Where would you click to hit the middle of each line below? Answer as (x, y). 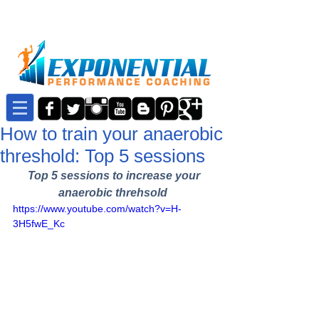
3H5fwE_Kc (39, 224)
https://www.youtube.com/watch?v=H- (97, 209)
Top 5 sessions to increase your (115, 176)
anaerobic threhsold (113, 193)
